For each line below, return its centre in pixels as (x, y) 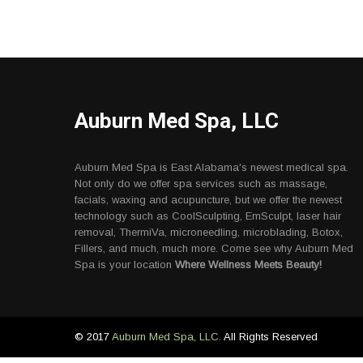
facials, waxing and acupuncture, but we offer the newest (208, 200)
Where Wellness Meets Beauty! (248, 265)
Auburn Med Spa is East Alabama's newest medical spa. (211, 167)
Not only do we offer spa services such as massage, (201, 184)
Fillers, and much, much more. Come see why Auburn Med (214, 248)
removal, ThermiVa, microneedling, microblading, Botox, (209, 232)
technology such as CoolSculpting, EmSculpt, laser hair (208, 216)
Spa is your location (125, 265)
